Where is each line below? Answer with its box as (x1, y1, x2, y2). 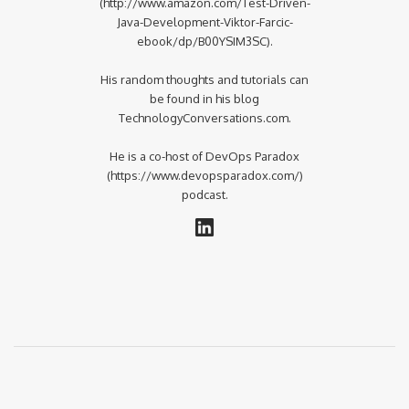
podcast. (181, 186, 228, 202)
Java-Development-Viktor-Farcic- (116, 14, 293, 29)
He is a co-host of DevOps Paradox (110, 148, 299, 163)
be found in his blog (150, 90, 259, 106)
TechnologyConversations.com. (118, 110, 291, 125)
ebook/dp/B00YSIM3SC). (136, 33, 273, 48)
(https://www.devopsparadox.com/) (106, 167, 303, 183)
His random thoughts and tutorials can (100, 71, 309, 87)
